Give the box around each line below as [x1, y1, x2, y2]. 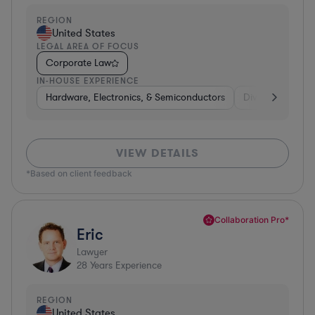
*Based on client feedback [26, 167, 132, 179]
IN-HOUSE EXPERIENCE [37, 75, 139, 86]
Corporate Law [46, 56, 111, 70]
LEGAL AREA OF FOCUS [37, 40, 139, 51]
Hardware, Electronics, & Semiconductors [46, 90, 225, 104]
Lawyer [77, 245, 108, 259]
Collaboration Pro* [214, 214, 289, 225]
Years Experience [87, 258, 162, 272]
